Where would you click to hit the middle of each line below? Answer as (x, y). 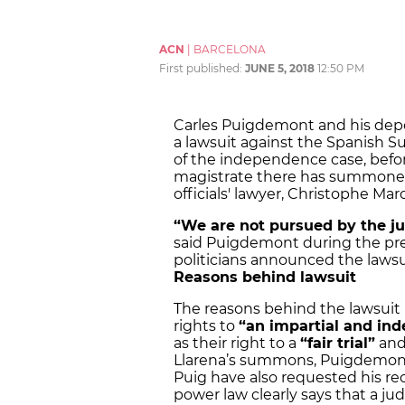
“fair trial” (338, 344)
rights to (206, 326)
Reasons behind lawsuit (265, 278)
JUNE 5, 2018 (280, 69)
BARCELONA (230, 50)
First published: (202, 69)
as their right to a (237, 344)
